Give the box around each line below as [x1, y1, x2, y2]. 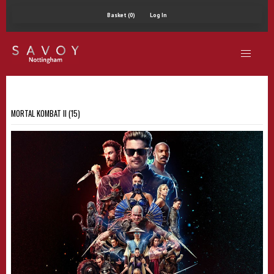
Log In [150, 11, 167, 19]
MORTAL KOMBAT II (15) [11, 108, 80, 119]
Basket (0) [107, 11, 135, 19]
